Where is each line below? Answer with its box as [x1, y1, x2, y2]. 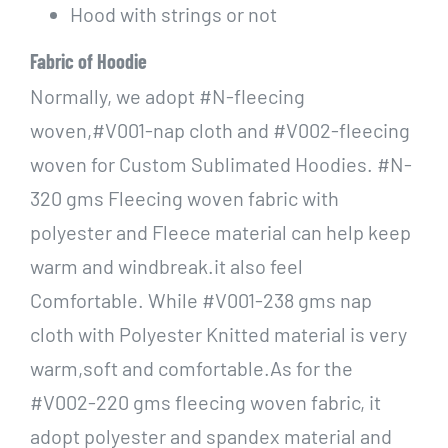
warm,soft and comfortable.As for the [29, 356, 353, 381]
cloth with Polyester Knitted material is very [29, 322, 407, 347]
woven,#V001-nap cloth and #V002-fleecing [29, 118, 410, 143]
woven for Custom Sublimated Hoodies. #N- [29, 152, 412, 177]
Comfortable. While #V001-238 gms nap [29, 288, 372, 313]
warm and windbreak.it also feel [29, 254, 303, 279]
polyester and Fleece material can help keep [29, 220, 411, 245]
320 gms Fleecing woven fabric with [29, 186, 339, 211]
